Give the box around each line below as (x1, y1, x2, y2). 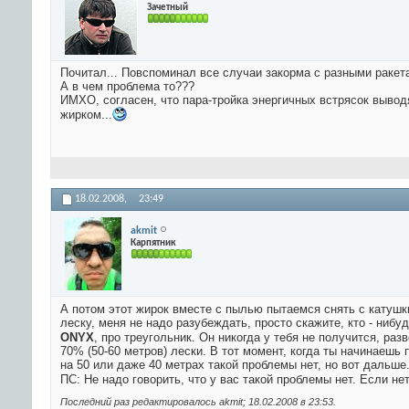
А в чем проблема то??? (60, 79, 194, 94)
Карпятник (131, 237, 175, 248)
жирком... (60, 108, 112, 122)
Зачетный (147, 2, 188, 13)
